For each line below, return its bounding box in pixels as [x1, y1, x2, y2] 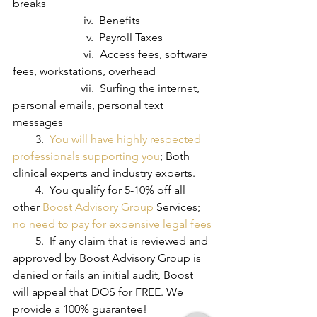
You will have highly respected [50, 132, 204, 146]
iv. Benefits [83, 13, 140, 28]
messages [13, 115, 63, 129]
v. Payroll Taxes [86, 30, 166, 45]
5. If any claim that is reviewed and [13, 234, 35, 248]
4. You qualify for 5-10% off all [13, 183, 35, 197]
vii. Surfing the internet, [13, 81, 81, 96]
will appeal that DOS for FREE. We [13, 285, 186, 299]
